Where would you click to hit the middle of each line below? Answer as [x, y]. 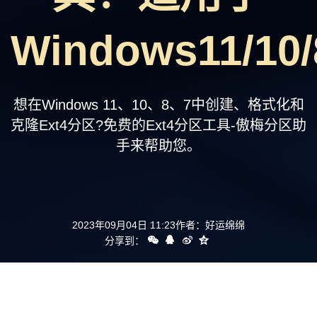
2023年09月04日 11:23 [124, 225]
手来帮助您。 [158, 146]
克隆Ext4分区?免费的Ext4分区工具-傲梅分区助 [158, 125]
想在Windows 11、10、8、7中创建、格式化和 [158, 105]
